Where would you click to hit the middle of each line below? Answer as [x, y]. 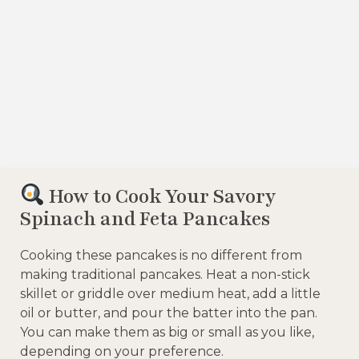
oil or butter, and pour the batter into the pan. [169, 313]
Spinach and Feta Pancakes [145, 218]
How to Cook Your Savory [160, 197]
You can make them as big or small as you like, [167, 332]
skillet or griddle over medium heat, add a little [170, 293]
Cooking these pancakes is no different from [161, 255]
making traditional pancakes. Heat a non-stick [165, 274]
